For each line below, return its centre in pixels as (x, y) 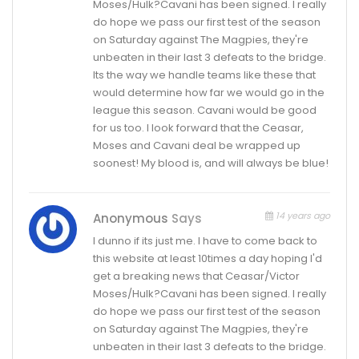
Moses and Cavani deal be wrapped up (197, 145)
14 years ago (302, 215)
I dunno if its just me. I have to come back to (205, 240)
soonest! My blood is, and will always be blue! (211, 163)
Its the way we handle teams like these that (204, 75)
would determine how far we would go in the (209, 92)
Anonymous (132, 218)
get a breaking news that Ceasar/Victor (196, 276)
